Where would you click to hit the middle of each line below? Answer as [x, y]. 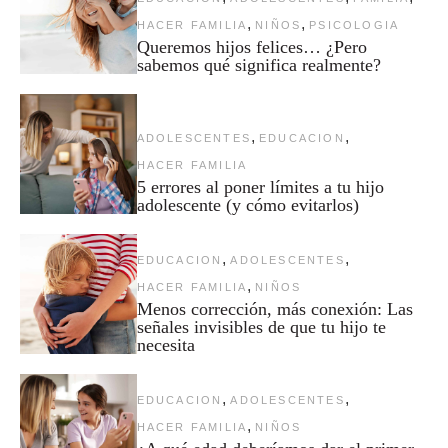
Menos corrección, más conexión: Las [274, 309]
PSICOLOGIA [354, 25]
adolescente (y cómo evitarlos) [247, 205]
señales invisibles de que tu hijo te [261, 327]
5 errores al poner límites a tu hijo [260, 187]
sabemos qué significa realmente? [258, 65]
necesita [165, 345]
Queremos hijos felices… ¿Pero [251, 47]
